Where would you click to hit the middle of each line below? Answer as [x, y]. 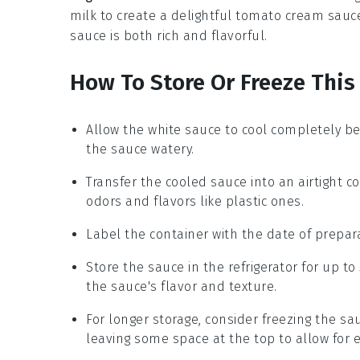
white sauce [185, 130]
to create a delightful [166, 16]
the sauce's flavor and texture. [182, 287]
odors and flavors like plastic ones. [195, 202]
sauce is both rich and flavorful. [169, 36]
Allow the [117, 130]
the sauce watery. [140, 149]
